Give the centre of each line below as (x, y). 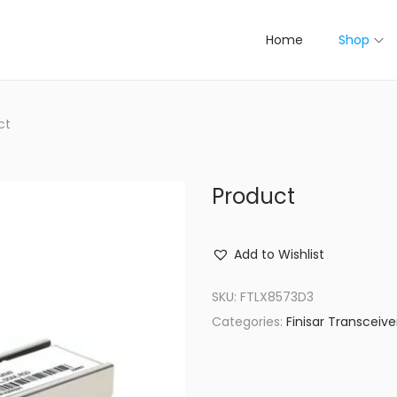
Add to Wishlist (279, 254)
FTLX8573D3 (277, 297)
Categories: (249, 322)
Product (253, 196)
